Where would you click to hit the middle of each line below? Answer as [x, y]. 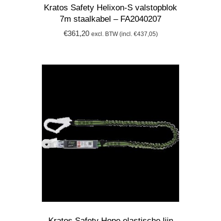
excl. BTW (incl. [112, 34]
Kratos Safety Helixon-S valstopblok [110, 7]
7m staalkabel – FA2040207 [110, 19]
